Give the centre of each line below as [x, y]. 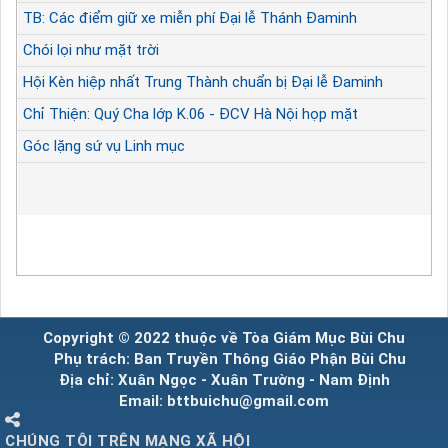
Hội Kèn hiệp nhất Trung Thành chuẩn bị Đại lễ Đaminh [203, 81]
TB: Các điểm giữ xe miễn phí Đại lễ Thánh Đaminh [190, 17]
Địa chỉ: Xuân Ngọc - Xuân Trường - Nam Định [224, 379]
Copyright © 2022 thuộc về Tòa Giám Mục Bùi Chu [224, 337]
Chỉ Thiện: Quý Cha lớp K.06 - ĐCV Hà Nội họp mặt [190, 113]
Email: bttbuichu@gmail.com [224, 400]
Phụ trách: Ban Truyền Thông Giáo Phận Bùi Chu [224, 358]
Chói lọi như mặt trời [91, 49]
